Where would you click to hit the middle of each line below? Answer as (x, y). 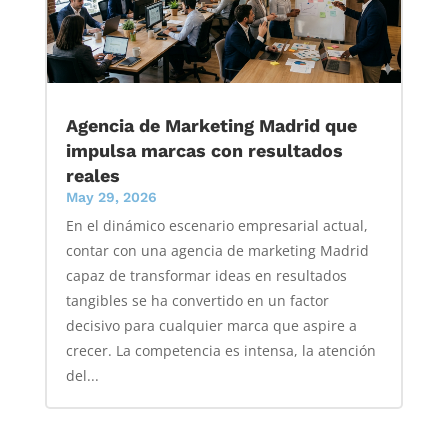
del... (82, 376)
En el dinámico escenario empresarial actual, (216, 226)
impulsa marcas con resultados (204, 151)
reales (92, 176)
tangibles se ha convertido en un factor (197, 301)
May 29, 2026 (111, 197)
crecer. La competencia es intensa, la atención (220, 351)
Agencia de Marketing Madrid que (211, 126)
